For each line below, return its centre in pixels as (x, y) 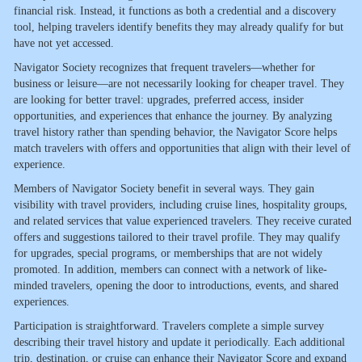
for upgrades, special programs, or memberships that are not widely (168, 254)
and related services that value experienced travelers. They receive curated (183, 221)
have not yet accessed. (64, 44)
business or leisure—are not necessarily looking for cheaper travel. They (179, 84)
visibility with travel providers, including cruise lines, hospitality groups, (181, 205)
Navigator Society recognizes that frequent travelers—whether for (164, 68)
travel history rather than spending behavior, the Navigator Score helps (175, 133)
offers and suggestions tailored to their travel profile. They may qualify (177, 238)
